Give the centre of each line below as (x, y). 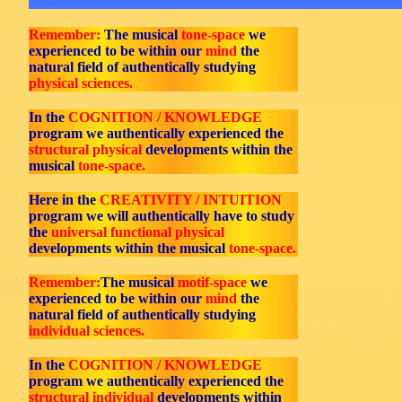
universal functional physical (138, 232)
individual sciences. (87, 331)
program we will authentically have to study (162, 216)
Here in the (64, 200)
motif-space (212, 282)
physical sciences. (81, 83)
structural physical (85, 149)
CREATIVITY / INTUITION (191, 200)
